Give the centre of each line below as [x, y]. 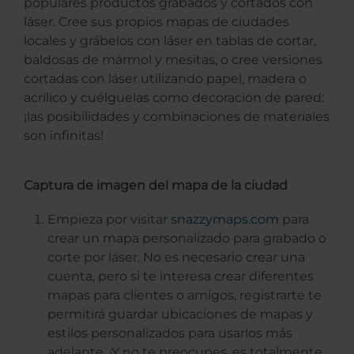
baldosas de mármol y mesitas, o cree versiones [173, 60]
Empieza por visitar [109, 220]
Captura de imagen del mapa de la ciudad [156, 186]
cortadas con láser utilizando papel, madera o [165, 79]
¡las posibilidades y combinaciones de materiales [177, 117]
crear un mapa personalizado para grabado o [187, 239]
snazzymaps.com [225, 220]
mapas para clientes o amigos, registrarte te [185, 296]
